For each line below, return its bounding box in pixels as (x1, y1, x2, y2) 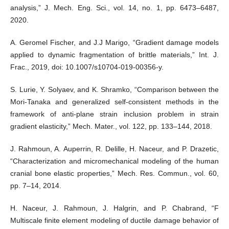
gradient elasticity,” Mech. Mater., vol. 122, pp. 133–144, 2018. (10, 122, 212, 131)
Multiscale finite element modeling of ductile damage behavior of (10, 216, 219, 225)
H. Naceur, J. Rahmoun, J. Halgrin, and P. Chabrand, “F (10, 204, 219, 213)
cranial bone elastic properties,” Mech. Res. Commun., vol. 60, (10, 169, 219, 178)
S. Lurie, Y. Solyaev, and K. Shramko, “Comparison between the (10, 85, 219, 94)
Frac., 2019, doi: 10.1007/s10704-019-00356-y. (10, 63, 164, 72)
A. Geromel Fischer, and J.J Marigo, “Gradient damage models (10, 38, 219, 47)
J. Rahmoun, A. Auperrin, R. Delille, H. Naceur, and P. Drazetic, (10, 145, 219, 153)
